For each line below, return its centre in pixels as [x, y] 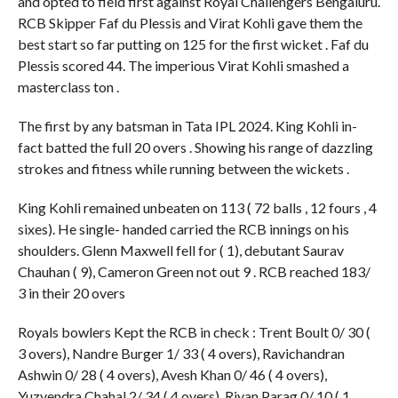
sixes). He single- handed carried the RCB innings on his [183, 229]
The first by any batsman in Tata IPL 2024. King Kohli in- [187, 126]
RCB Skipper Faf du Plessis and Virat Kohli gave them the [190, 23]
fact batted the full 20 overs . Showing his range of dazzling [195, 147]
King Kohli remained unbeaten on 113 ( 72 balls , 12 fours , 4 [197, 208]
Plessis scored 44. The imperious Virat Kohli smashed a [183, 66]
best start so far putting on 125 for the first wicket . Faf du [193, 44]
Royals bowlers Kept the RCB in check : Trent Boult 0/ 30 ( [194, 332]
